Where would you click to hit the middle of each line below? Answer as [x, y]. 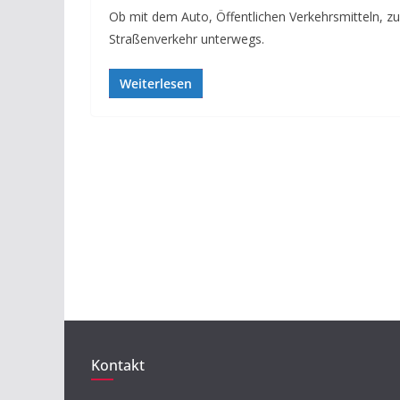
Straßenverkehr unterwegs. [187, 38]
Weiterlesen [156, 83]
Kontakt [118, 365]
